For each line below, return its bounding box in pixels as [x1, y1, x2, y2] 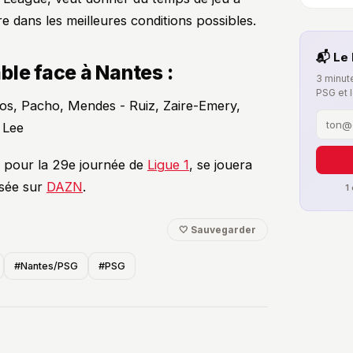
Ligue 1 [147, 157, 189, 173]
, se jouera [189, 157, 252, 173]
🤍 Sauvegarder [179, 224, 256, 236]
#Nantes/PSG [14, 260, 78, 273]
